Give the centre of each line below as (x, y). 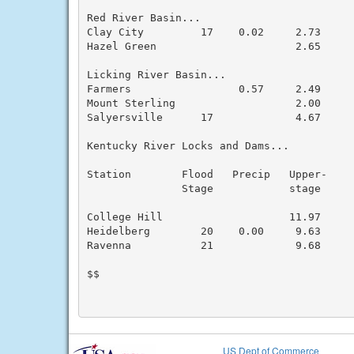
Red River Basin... (143, 17)
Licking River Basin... (156, 74)
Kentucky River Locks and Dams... (188, 145)
